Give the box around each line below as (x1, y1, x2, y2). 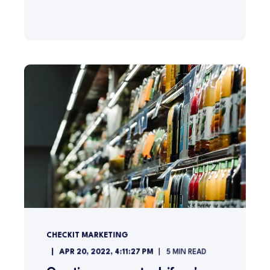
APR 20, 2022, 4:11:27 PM (59, 248, 154, 256)
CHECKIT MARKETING (46, 231, 128, 239)
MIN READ (172, 248, 207, 256)
